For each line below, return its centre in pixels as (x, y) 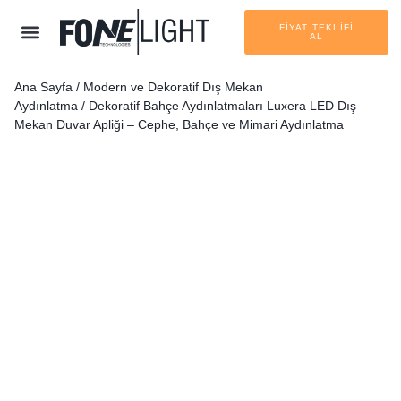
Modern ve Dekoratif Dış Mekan (173, 87)
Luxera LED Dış (310, 106)
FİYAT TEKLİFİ (316, 27)
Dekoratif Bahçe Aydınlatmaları (176, 106)
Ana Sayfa (43, 87)
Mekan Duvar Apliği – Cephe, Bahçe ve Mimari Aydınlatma (179, 125)
